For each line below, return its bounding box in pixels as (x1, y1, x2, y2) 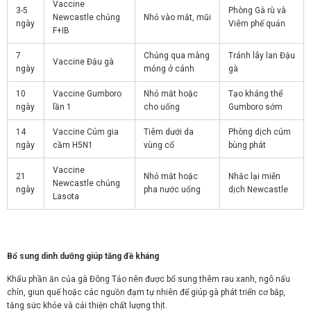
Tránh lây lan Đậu (228, 51, 295, 61)
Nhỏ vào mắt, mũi (144, 12, 211, 23)
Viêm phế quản (228, 19, 285, 29)
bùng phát (228, 140, 266, 151)
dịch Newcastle (228, 185, 288, 195)
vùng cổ (144, 140, 174, 151)
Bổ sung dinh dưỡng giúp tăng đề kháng (7, 251, 159, 262)
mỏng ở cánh (144, 64, 194, 74)
